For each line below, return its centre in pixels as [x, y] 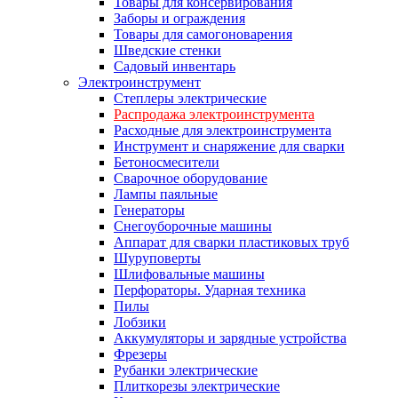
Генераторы [149, 210]
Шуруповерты [157, 258]
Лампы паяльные [166, 194]
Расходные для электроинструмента [223, 130]
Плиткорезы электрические [197, 386]
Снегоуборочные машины [193, 226]
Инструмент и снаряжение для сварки [229, 146]
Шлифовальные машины [189, 274]
